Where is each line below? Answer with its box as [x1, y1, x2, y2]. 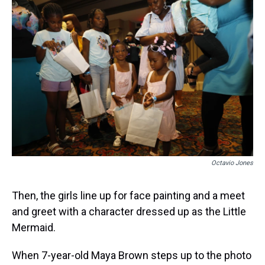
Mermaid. [12, 221, 56, 234]
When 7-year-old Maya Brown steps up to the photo [12, 249, 251, 261]
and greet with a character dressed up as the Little [12, 205, 246, 218]
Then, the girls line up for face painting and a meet [12, 189, 245, 202]
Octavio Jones [211, 159, 253, 167]
